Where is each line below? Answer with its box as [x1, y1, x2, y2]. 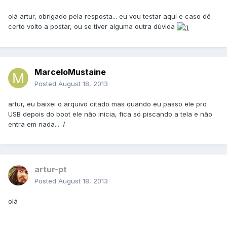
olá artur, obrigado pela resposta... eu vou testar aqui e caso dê [8, 12, 211, 21]
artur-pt [34, 164, 67, 175]
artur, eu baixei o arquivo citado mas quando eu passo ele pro [8, 100, 207, 108]
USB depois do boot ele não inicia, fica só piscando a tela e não [8, 110, 212, 119]
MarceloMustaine [34, 67, 106, 78]
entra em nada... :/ [8, 120, 65, 129]
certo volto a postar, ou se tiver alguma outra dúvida [8, 22, 177, 31]
